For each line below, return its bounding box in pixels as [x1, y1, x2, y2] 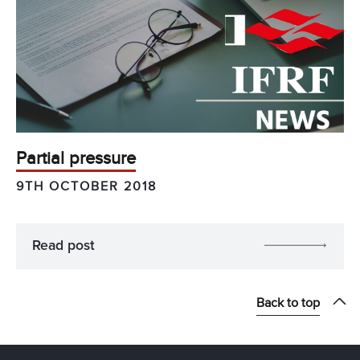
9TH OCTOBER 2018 [16, 178, 157, 194]
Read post [32, 238, 95, 253]
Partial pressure [16, 147, 136, 170]
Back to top [256, 294, 320, 311]
